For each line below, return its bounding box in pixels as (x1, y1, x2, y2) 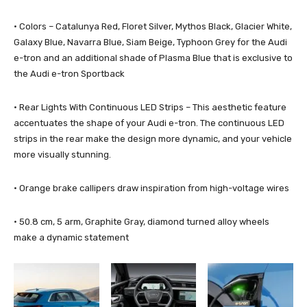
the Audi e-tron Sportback (14, 68, 125, 79)
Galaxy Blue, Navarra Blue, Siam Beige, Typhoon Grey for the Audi (14, 36, 287, 47)
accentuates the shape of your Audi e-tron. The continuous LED (14, 117, 284, 128)
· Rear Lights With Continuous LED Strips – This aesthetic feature (14, 101, 286, 112)
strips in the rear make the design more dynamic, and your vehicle (14, 133, 292, 144)
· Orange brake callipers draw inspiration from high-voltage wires (14, 182, 289, 193)
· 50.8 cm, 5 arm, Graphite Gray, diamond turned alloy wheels (14, 216, 269, 227)
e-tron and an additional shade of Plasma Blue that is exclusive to (14, 52, 293, 63)
